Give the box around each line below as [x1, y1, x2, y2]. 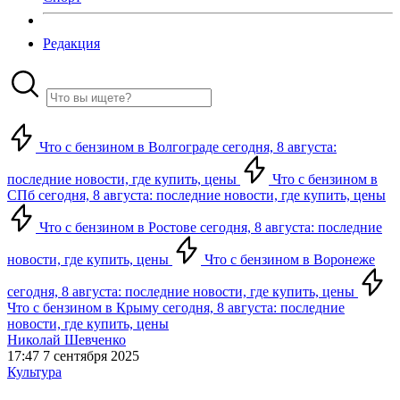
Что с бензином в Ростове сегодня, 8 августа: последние [36, 220, 382, 235]
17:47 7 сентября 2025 [7, 348, 139, 363]
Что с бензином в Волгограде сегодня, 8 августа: [36, 139, 337, 154]
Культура [7, 364, 62, 379]
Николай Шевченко [7, 332, 126, 347]
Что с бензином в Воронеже [201, 252, 375, 267]
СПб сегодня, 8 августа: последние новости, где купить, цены [7, 187, 386, 203]
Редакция [43, 36, 100, 51]
